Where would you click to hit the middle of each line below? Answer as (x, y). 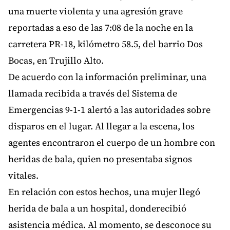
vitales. (23, 176)
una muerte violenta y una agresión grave (95, 11)
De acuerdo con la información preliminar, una (107, 77)
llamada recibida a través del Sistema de (93, 93)
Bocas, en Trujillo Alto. (56, 61)
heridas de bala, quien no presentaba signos (100, 159)
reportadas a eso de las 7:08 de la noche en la (101, 28)
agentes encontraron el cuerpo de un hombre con (112, 143)
